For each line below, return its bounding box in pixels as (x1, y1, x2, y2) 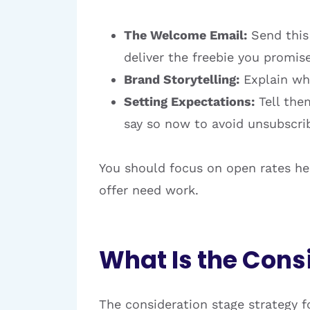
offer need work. (99, 183, 199, 198)
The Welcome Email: (124, 28, 247, 43)
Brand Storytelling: (124, 72, 239, 87)
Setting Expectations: (124, 94, 255, 109)
